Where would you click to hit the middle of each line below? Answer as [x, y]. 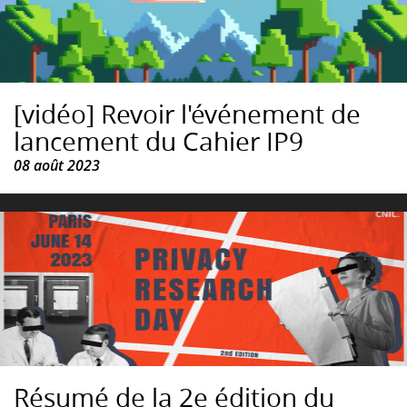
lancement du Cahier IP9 [159, 142]
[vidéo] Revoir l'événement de [187, 114]
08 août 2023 [57, 166]
